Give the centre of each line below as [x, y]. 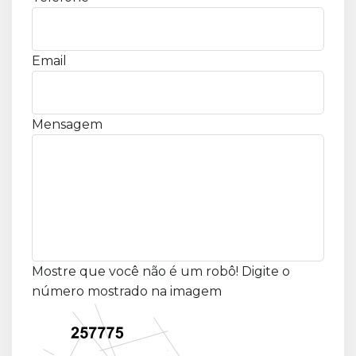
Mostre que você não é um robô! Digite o [161, 271]
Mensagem [67, 124]
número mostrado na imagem [127, 291]
